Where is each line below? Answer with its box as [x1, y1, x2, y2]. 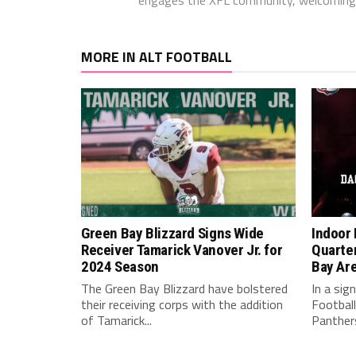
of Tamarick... [81, 310, 152, 330]
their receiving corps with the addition [81, 294, 283, 314]
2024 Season [81, 257, 159, 276]
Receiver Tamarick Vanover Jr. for [81, 240, 283, 259]
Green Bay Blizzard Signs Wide [81, 223, 264, 242]
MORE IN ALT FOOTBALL [81, 45, 232, 68]
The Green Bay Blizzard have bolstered [81, 278, 288, 298]
